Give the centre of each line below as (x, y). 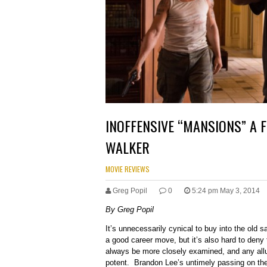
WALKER (128, 148)
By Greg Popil (130, 210)
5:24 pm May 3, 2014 (226, 191)
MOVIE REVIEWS (128, 169)
